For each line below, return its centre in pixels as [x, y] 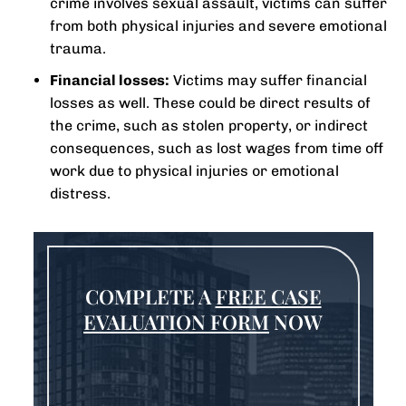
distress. [80, 193]
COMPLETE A [150, 296]
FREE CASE [268, 296]
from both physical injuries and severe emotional [218, 26]
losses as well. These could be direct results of [210, 103]
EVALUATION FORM [176, 322]
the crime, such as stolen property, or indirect [209, 126]
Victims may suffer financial [268, 80]
